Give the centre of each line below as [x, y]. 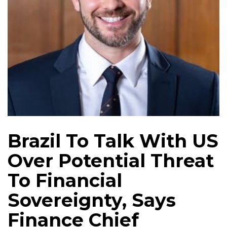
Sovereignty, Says [92, 200]
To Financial [65, 180]
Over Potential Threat [111, 161]
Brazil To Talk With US [113, 141]
